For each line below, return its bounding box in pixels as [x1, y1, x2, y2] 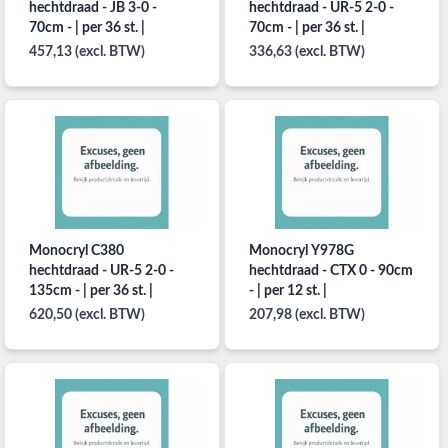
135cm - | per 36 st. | [29, 284, 153, 299]
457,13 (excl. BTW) [29, 44, 145, 59]
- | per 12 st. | [248, 284, 327, 299]
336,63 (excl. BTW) [248, 44, 365, 59]
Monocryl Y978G [248, 244, 354, 259]
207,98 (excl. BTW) [248, 308, 365, 323]
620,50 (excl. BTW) [29, 308, 145, 323]
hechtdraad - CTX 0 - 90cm [248, 264, 413, 279]
